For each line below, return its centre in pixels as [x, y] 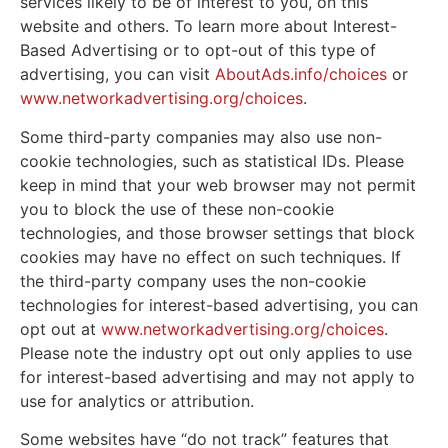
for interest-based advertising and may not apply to [217, 376]
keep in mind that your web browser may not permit [218, 184]
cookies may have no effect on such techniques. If [210, 256]
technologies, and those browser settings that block [217, 232]
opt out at [60, 328]
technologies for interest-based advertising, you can [219, 304]
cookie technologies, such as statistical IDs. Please [212, 160]
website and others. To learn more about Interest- [208, 26]
